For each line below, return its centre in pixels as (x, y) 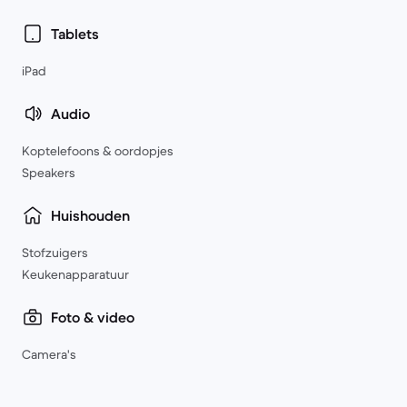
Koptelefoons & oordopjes (98, 151)
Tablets (75, 34)
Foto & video (93, 317)
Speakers (49, 173)
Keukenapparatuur (75, 274)
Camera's (49, 354)
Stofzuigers (55, 253)
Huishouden (90, 215)
